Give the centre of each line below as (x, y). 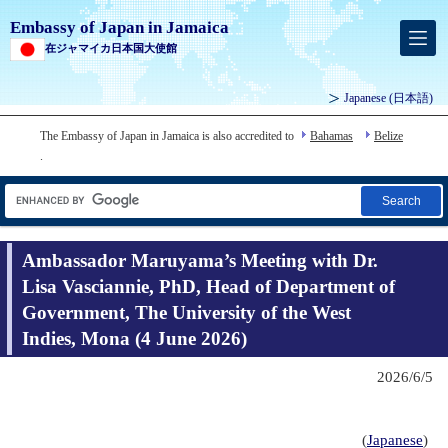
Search (401, 201)
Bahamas (331, 136)
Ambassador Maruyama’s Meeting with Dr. (200, 260)
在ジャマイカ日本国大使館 (111, 48)
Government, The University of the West (186, 312)
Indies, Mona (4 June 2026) (134, 338)
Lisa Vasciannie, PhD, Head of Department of (208, 286)
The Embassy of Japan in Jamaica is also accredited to (167, 136)
